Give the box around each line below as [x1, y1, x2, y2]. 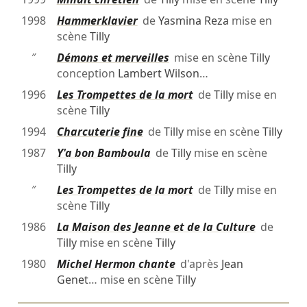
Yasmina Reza [158, 12, 229, 28]
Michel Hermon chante [56, 256, 175, 271]
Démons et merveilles [56, 49, 169, 65]
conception [56, 65, 118, 81]
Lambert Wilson [117, 65, 199, 81]
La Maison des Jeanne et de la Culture [56, 219, 256, 234]
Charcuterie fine [56, 123, 143, 139]
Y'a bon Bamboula [56, 145, 151, 160]
